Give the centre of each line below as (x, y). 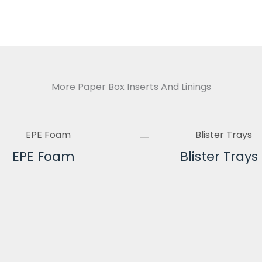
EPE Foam (43, 156)
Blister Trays (219, 156)
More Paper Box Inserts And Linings (131, 87)
